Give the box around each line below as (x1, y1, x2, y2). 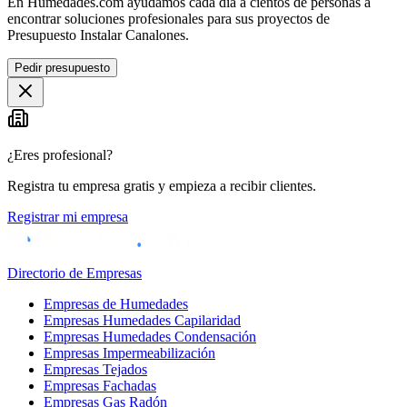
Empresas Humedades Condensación (44, 328, 256, 344)
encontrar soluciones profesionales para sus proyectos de (7, 10, 330, 26)
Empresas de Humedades (44, 295, 188, 312)
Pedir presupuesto (15, 60, 110, 74)
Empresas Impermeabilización (44, 344, 215, 361)
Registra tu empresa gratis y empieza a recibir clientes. (7, 177, 316, 194)
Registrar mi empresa (7, 208, 128, 224)
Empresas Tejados (44, 361, 147, 377)
